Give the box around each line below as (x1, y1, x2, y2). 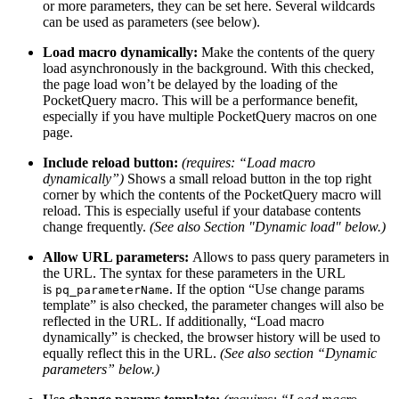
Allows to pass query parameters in (189, 249, 389, 265)
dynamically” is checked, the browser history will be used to (43, 330, 380, 346)
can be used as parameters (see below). (43, 14, 260, 30)
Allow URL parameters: (43, 249, 189, 265)
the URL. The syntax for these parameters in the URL (43, 265, 345, 281)
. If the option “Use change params (169, 281, 364, 297)
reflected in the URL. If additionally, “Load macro (43, 313, 324, 330)
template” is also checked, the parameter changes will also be (43, 297, 384, 313)
